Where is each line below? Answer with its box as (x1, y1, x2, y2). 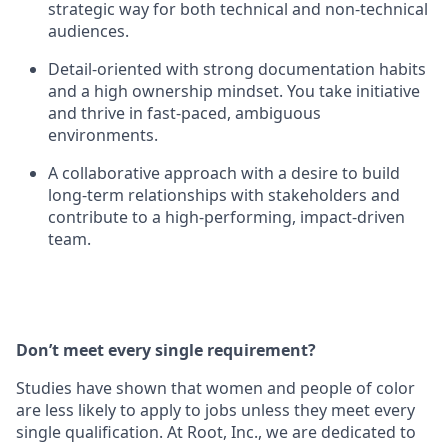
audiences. (48, 20, 129, 42)
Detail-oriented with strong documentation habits (48, 58, 426, 80)
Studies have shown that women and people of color (16, 377, 415, 399)
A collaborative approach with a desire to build (48, 162, 400, 184)
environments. (48, 124, 158, 146)
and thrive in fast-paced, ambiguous (48, 102, 321, 124)
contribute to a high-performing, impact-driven (48, 206, 405, 228)
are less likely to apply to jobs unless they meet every (16, 399, 415, 421)
